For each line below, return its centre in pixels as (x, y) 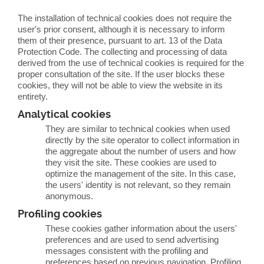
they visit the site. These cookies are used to (131, 162)
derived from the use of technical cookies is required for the (131, 63)
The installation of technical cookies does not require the (125, 18)
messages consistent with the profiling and (127, 251)
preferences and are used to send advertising (132, 240)
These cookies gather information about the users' (141, 228)
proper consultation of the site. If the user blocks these (121, 74)
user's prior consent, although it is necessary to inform (121, 29)
